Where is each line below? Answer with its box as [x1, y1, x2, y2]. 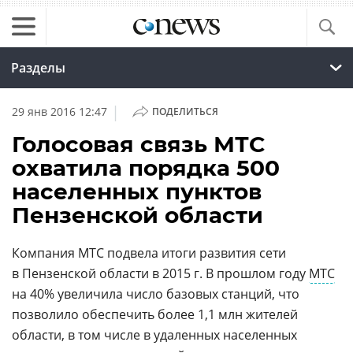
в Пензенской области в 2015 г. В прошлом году [12, 265, 309, 282]
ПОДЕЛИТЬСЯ [151, 105, 218, 118]
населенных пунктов [12, 178, 262, 205]
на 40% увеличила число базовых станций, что [12, 285, 299, 303]
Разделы [11, 59, 65, 76]
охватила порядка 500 [12, 154, 280, 181]
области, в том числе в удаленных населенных [12, 326, 297, 344]
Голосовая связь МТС [12, 131, 265, 158]
